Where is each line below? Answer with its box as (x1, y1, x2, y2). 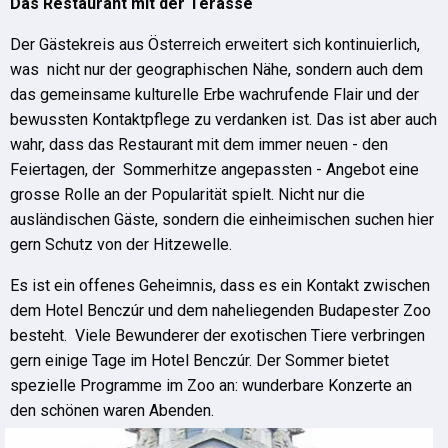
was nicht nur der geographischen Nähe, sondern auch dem (10, 60, 423, 79)
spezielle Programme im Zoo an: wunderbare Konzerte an (10, 376, 412, 395)
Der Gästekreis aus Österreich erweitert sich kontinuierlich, (10, 35, 420, 54)
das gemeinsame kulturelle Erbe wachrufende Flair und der (10, 85, 419, 104)
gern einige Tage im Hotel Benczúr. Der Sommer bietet (10, 351, 389, 370)
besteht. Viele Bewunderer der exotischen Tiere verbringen (10, 326, 425, 345)
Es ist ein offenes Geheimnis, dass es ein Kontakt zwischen (10, 276, 430, 295)
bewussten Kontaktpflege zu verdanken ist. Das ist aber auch (10, 110, 437, 129)
